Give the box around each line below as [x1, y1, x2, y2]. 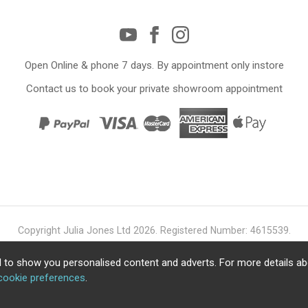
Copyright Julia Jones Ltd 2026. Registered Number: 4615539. [17, 225, 291, 236]
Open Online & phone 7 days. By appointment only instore [24, 59, 284, 72]
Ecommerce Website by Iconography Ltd [62, 249, 244, 261]
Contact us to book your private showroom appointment [25, 82, 283, 96]
